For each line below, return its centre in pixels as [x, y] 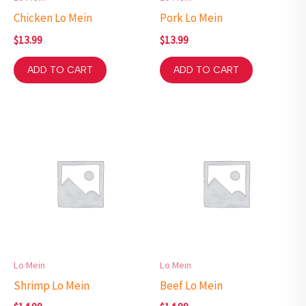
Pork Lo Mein [191, 18]
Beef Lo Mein [191, 285]
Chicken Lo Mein [53, 18]
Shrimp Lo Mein [52, 285]
